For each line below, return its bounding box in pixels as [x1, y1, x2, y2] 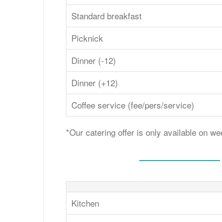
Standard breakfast [71, 9, 142, 22]
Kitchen [71, 196, 99, 209]
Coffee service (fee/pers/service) [71, 98, 194, 111]
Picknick [71, 31, 103, 44]
